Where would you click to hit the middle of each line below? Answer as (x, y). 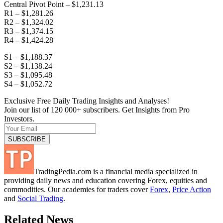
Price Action (192, 189)
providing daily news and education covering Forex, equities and (106, 180)
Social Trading (40, 198)
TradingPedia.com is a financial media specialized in (116, 171)
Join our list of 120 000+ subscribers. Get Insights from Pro (97, 110)
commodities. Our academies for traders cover (77, 189)
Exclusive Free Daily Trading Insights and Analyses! (87, 101)
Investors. (19, 118)
